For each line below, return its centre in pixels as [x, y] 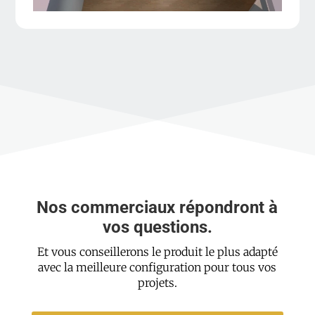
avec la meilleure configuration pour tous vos [157, 267]
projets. [157, 282]
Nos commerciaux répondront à [157, 207]
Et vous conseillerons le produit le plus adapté [157, 251]
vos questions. [157, 227]
